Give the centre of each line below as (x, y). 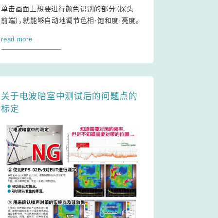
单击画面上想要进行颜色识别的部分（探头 (67, 9)
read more (17, 39)
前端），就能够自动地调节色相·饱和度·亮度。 (70, 21)
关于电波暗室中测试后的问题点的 (69, 97)
